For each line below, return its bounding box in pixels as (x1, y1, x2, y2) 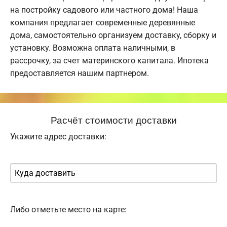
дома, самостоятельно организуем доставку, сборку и (10, 30, 216, 41)
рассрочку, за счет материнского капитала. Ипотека (10, 56, 209, 66)
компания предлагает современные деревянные (10, 18, 195, 28)
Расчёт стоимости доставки (50, 112, 177, 127)
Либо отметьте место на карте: (10, 205, 127, 215)
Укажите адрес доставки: (10, 132, 106, 142)
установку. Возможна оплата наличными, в (10, 43, 175, 53)
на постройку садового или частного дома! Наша (10, 5, 198, 15)
